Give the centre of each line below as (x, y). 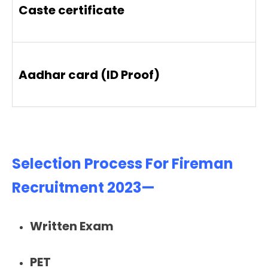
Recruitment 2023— (83, 188)
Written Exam (72, 226)
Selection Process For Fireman (123, 164)
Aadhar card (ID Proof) (89, 74)
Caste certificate (71, 10)
